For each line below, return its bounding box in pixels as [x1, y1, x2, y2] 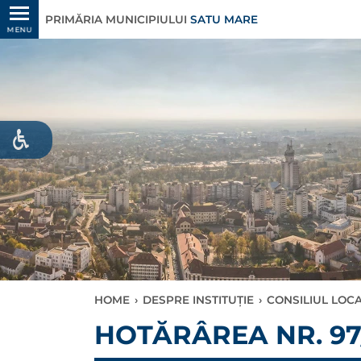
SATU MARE [190, 13, 258, 26]
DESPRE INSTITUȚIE [143, 293, 254, 306]
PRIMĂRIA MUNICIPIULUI [45, 13, 190, 26]
